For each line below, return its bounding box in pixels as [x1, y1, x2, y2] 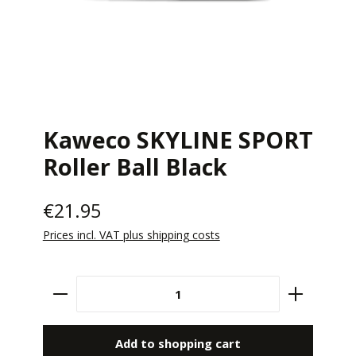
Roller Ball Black [42, 150, 227, 182]
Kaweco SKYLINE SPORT [42, 123, 313, 155]
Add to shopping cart [115, 335, 241, 351]
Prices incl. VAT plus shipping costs [42, 226, 220, 242]
